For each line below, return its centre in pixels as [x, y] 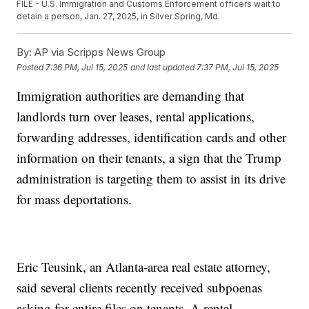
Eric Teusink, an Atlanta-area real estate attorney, [144, 267]
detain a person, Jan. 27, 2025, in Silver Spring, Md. [119, 17]
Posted [31, 67]
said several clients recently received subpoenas [140, 288]
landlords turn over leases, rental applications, [136, 117]
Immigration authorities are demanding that [131, 96]
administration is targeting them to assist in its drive [151, 179]
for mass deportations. [74, 199]
